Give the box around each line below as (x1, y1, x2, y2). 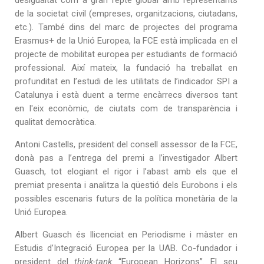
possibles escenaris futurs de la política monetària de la (15, 193, 237, 204)
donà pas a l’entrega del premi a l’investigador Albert (15, 153, 237, 164)
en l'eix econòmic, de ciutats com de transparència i (15, 103, 237, 114)
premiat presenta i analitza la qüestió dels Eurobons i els (15, 180, 237, 191)
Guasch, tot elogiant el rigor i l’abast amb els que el (15, 166, 237, 177)
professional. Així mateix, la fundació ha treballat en (15, 62, 237, 74)
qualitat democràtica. (15, 117, 98, 128)
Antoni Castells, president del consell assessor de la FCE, (15, 139, 237, 150)
